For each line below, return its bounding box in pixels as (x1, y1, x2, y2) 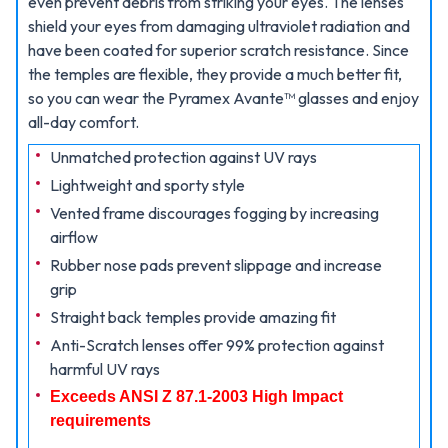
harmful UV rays (50, 359, 160, 379)
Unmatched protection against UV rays (50, 147, 317, 167)
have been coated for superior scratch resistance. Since (28, 40, 409, 60)
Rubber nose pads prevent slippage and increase (50, 255, 382, 275)
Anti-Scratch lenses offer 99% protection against (50, 335, 384, 355)
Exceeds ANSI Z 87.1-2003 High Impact (50, 388, 343, 405)
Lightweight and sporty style (50, 175, 245, 195)
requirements (50, 412, 151, 429)
